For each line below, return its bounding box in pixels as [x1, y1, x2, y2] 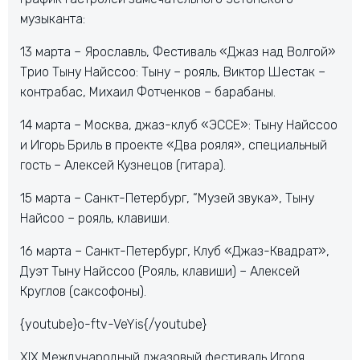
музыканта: [20, 11, 85, 27]
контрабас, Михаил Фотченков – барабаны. [20, 84, 276, 100]
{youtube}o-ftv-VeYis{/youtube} [20, 317, 207, 332]
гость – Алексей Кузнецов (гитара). [20, 157, 226, 173]
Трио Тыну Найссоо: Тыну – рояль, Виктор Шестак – [20, 64, 325, 80]
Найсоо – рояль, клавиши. [20, 211, 170, 226]
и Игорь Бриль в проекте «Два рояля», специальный [20, 137, 327, 153]
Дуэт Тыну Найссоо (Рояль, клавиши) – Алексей [20, 264, 300, 279]
